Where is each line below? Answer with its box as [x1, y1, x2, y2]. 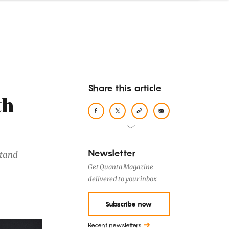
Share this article [87, 83, 162, 94]
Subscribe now [105, 200, 152, 209]
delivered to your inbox [87, 175, 157, 184]
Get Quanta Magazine [87, 163, 153, 171]
